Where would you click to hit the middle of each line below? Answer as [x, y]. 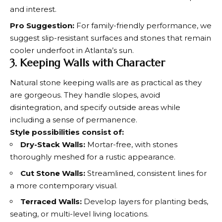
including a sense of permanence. [74, 120]
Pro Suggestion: [43, 25]
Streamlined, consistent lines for [147, 173]
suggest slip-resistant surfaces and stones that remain [111, 38]
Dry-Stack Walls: [54, 144]
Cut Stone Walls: [54, 173]
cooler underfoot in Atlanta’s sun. [72, 50]
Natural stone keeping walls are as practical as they [106, 83]
